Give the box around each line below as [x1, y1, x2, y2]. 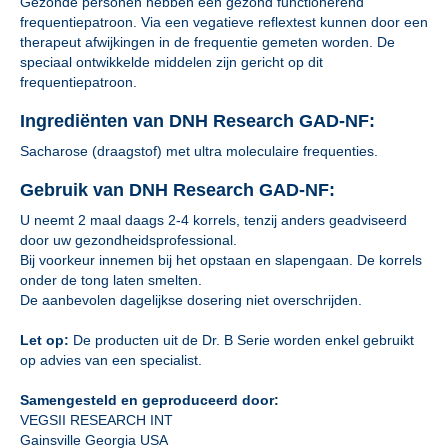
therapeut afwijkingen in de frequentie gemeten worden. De [20, 33, 395, 50]
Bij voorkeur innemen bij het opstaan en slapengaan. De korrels [20, 251, 422, 268]
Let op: [20, 331, 69, 348]
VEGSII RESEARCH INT [20, 411, 173, 428]
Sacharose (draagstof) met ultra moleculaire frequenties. [20, 142, 378, 159]
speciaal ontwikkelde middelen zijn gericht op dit [20, 53, 323, 70]
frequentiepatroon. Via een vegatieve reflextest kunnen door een [20, 13, 428, 30]
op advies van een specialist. [20, 351, 202, 368]
